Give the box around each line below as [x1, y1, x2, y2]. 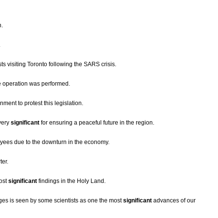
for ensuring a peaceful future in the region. [39, 119, 154, 127]
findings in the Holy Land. [37, 178, 106, 185]
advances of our [152, 197, 196, 204]
